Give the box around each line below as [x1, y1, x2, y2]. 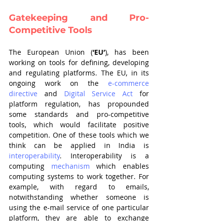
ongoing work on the [9, 78, 108, 88]
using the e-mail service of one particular [9, 203, 149, 212]
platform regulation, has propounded [9, 99, 149, 109]
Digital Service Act [64, 89, 133, 98]
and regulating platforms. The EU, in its [9, 68, 149, 77]
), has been [105, 47, 149, 57]
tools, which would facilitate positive [9, 120, 149, 129]
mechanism [51, 161, 90, 171]
